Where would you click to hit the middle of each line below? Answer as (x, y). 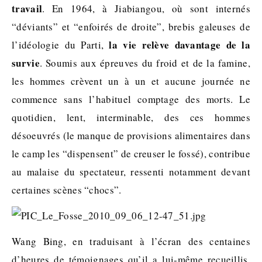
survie (26, 63)
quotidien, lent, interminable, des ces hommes (131, 117)
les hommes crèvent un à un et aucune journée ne (131, 81)
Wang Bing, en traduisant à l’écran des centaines (131, 241)
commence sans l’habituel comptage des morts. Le (131, 99)
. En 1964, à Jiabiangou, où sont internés (146, 8)
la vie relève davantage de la (180, 45)
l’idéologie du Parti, (61, 45)
